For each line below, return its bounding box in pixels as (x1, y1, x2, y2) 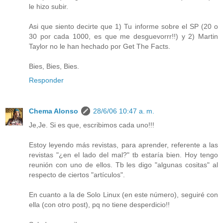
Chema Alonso (29, 107, 78, 115)
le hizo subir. (29, 2, 68, 11)
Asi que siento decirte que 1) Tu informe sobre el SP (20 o (29, 22, 218, 31)
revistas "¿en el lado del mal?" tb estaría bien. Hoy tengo (29, 151, 218, 159)
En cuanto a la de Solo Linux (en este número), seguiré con (29, 191, 218, 199)
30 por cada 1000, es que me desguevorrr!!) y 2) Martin (29, 32, 218, 41)
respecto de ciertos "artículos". (29, 171, 125, 179)
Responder (29, 76, 64, 85)
